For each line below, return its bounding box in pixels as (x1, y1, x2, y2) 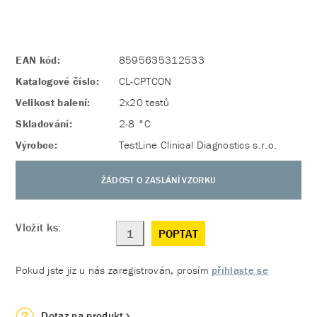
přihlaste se (212, 263, 269, 277)
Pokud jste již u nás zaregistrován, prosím (16, 263, 212, 277)
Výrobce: (16, 138, 57, 151)
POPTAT (158, 226, 198, 241)
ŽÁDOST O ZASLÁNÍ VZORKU (100, 174, 217, 186)
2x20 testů (115, 96, 170, 109)
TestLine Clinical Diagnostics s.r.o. (115, 138, 277, 151)
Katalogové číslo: (16, 74, 99, 88)
